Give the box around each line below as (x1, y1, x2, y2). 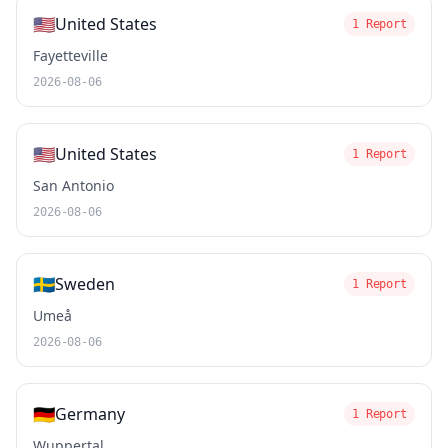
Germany (55, 403, 125, 425)
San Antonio (33, 176, 114, 195)
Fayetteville (33, 46, 108, 65)
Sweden (55, 273, 115, 295)
